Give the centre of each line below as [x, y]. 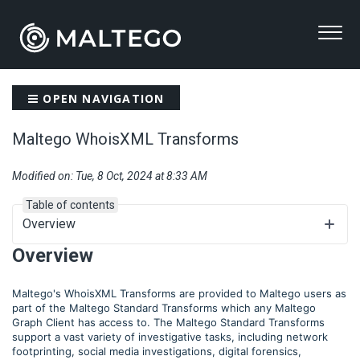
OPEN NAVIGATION [102, 98]
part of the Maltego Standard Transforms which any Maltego [164, 307]
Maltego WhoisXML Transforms [125, 139]
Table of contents [70, 205]
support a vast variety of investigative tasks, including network [170, 336]
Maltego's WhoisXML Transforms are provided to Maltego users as [179, 293]
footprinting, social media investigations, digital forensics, [157, 351]
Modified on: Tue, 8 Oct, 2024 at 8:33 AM [110, 176]
